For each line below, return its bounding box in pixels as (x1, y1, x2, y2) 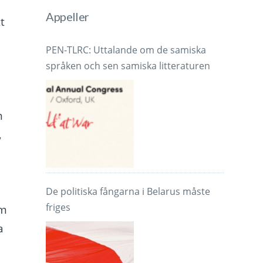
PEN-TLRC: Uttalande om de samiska (46, 43, 207, 57)
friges (46, 201, 71, 214)
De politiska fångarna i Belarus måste (46, 185, 211, 198)
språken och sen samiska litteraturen (46, 59, 211, 73)
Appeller (46, 9, 89, 24)
